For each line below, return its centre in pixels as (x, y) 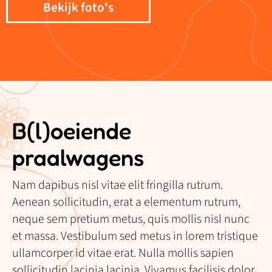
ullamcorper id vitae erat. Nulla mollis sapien (123, 253)
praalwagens (78, 158)
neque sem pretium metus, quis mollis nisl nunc (131, 219)
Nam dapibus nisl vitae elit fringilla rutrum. (117, 185)
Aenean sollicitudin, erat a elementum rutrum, (126, 202)
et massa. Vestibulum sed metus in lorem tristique (135, 236)
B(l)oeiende (72, 131)
